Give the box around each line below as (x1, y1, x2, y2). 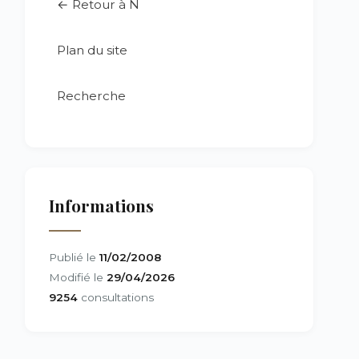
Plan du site (57, 42, 127, 58)
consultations (78, 291, 154, 304)
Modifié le (49, 271, 107, 284)
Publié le (49, 251, 99, 264)
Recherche (57, 88, 126, 103)
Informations (49, 194, 154, 216)
